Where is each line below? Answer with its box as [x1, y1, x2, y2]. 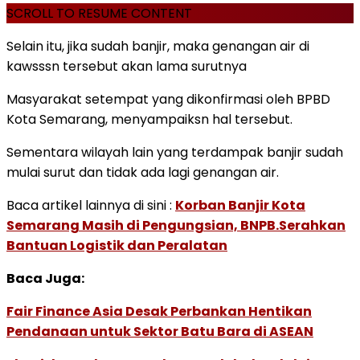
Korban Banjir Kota [175, 195, 305, 215]
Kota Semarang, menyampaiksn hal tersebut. [6, 109, 292, 129]
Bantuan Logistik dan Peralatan [6, 235, 227, 255]
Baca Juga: [6, 268, 84, 288]
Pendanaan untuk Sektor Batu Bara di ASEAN [6, 321, 313, 341]
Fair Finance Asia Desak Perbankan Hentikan [6, 301, 312, 321]
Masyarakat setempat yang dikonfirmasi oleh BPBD [6, 89, 330, 108]
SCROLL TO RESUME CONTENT [6, 3, 192, 22]
